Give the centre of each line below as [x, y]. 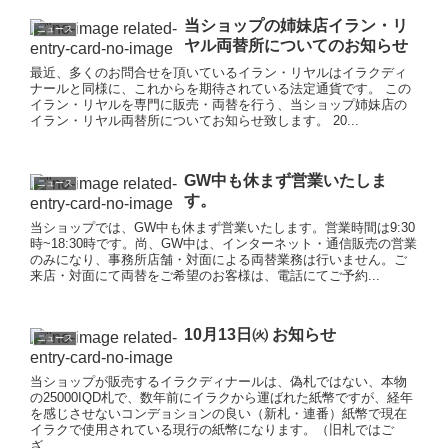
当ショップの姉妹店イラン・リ [295, 26]
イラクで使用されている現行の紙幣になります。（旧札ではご [212, 429]
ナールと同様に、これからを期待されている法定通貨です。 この [220, 89]
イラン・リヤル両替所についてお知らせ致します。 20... [194, 121]
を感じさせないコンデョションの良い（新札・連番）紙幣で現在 [218, 413]
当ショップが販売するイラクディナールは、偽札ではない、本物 [218, 381]
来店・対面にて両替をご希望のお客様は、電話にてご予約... [205, 275]
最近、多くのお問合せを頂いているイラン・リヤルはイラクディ [218, 73]
